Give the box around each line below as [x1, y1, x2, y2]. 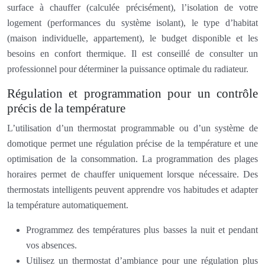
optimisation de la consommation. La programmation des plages [7, 153, 258, 164]
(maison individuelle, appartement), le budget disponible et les [7, 33, 258, 43]
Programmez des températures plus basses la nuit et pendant [26, 224, 258, 235]
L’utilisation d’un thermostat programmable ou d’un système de [7, 122, 258, 133]
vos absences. [26, 240, 77, 250]
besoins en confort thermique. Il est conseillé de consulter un [7, 48, 258, 59]
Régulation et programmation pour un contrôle [7, 86, 258, 101]
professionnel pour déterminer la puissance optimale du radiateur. [7, 63, 248, 74]
